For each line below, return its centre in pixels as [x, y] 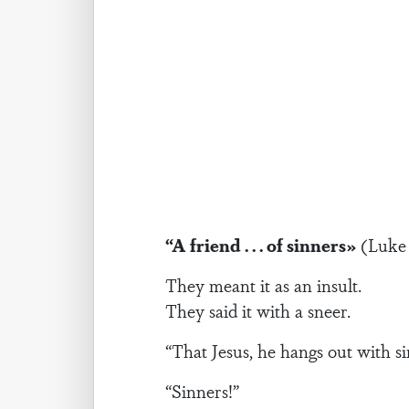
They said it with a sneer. [258, 310]
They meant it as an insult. [264, 285]
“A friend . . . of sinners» [263, 245]
